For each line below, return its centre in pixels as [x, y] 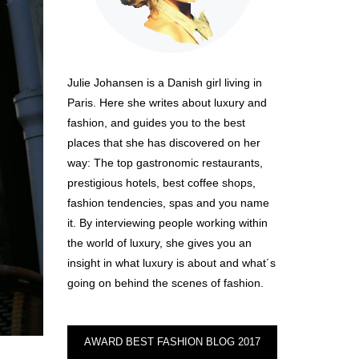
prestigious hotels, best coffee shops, [161, 183]
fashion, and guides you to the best [156, 123]
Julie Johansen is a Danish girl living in [164, 83]
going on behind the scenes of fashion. [165, 283]
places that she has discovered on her [163, 143]
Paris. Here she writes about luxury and [167, 103]
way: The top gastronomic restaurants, [165, 163]
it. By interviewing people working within [167, 223]
